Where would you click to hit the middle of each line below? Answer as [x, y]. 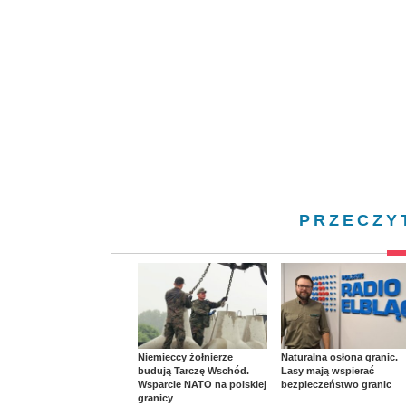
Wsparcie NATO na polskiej [202, 384]
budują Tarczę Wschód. [193, 370]
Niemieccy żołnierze [185, 357]
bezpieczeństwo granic [336, 384]
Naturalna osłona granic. [339, 357]
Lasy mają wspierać [327, 370]
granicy [155, 397]
